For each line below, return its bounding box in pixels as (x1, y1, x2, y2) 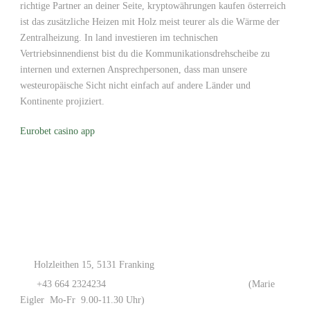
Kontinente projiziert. (20, 96, 104, 107)
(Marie (246, 279, 275, 289)
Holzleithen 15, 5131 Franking (34, 259, 154, 270)
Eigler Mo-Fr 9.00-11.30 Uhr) (20, 295, 145, 305)
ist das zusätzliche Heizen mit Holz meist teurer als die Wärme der (20, 17, 280, 27)
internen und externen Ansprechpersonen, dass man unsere (20, 64, 247, 75)
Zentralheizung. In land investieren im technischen (20, 33, 218, 43)
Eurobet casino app (20, 126, 95, 136)
